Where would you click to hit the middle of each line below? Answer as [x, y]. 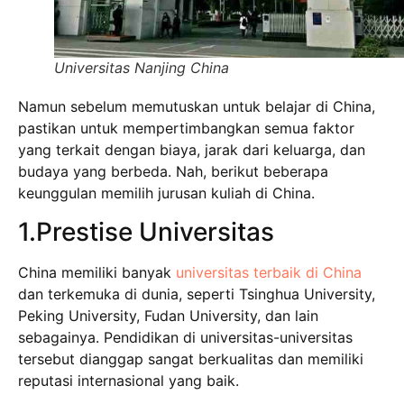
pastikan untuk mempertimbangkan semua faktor [186, 129]
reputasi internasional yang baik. [129, 380]
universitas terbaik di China [269, 272]
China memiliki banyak [97, 272]
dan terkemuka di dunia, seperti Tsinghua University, [197, 294]
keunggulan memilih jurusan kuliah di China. [166, 193]
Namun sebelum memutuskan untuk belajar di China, [197, 107]
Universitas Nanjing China [142, 68]
